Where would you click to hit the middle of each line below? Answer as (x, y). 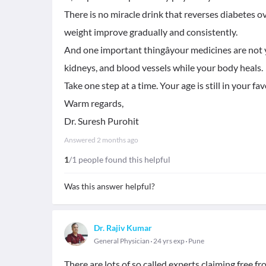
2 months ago (118, 140)
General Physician (122, 241)
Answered (80, 140)
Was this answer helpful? (110, 186)
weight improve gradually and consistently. (151, 32)
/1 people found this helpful (120, 159)
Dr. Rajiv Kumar (123, 228)
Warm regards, (94, 103)
